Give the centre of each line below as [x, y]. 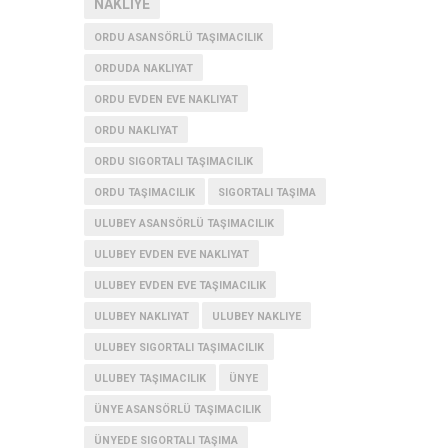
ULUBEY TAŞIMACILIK [149, 378]
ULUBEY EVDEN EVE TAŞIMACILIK [179, 285]
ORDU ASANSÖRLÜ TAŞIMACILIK [178, 37]
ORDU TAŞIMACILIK [144, 192]
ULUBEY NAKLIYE [256, 316]
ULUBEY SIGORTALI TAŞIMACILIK [178, 347]
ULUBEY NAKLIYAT [141, 316]
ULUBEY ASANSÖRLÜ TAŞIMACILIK [183, 223]
